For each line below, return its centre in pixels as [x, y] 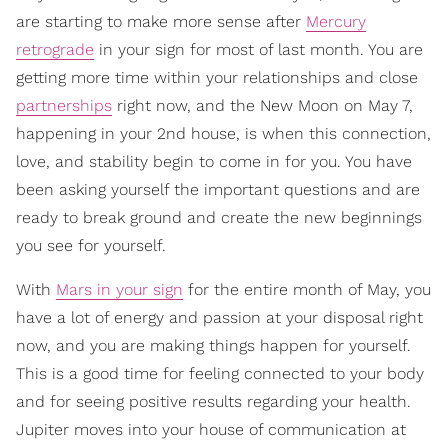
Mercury [336, 22]
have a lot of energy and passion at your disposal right [219, 318]
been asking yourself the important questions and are [218, 190]
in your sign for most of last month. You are [258, 50]
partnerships [64, 106]
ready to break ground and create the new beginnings [219, 218]
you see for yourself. [91, 246]
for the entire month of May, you [307, 290]
